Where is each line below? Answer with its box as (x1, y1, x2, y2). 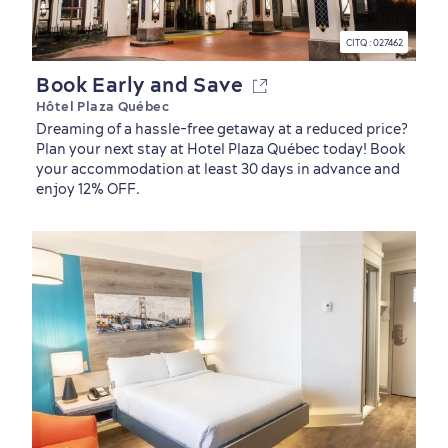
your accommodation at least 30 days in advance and (36, 160, 400, 178)
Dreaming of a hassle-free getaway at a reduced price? (36, 120, 408, 138)
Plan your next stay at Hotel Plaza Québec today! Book (36, 140, 406, 158)
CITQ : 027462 (345, 36, 403, 48)
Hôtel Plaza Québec (36, 98, 170, 114)
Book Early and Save (36, 72, 253, 97)
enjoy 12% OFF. (36, 180, 140, 198)
